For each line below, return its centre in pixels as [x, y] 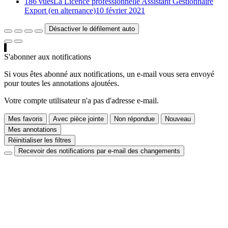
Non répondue [134, 119]
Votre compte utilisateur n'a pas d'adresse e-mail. [81, 100]
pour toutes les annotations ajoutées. [62, 83]
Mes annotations [33, 129]
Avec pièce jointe [78, 119]
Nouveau [178, 119]
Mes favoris [25, 119]
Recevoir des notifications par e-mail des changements [99, 151]
